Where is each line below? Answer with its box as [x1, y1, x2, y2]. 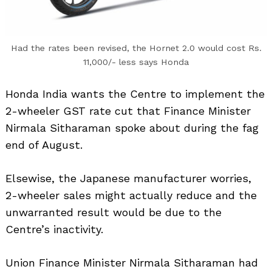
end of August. [5, 138, 83, 151]
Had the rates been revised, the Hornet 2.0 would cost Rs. [10, 42, 262, 53]
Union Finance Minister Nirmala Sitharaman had [5, 256, 258, 269]
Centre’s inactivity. [5, 222, 103, 236]
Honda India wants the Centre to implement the [5, 87, 265, 100]
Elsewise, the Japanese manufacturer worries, [5, 171, 251, 185]
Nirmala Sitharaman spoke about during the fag [5, 121, 259, 134]
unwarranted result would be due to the [5, 205, 222, 219]
